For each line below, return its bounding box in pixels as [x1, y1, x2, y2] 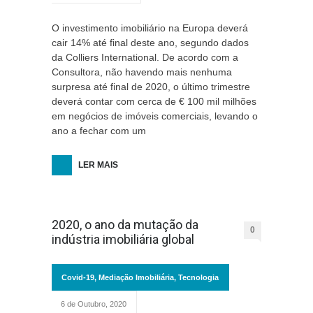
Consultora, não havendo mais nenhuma [52, 66, 232, 78]
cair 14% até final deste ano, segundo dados [52, 37, 249, 48]
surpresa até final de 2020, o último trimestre [52, 81, 250, 92]
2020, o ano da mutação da [52, 217, 198, 232]
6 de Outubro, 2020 [61, 300, 126, 308]
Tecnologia [178, 273, 219, 282]
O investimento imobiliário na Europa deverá [52, 22, 248, 34]
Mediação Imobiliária [99, 273, 174, 282]
